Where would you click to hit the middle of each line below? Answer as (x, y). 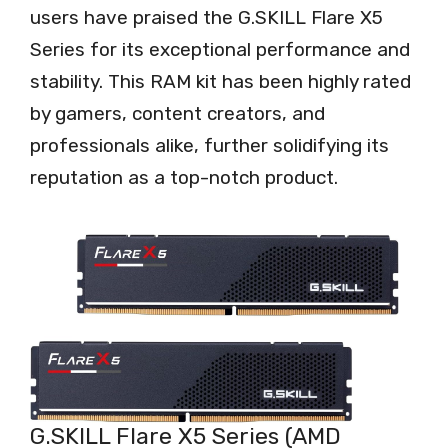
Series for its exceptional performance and (220, 50)
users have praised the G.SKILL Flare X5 (206, 18)
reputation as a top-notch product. (184, 178)
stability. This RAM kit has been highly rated (220, 82)
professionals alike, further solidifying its (209, 146)
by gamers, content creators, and (177, 114)
